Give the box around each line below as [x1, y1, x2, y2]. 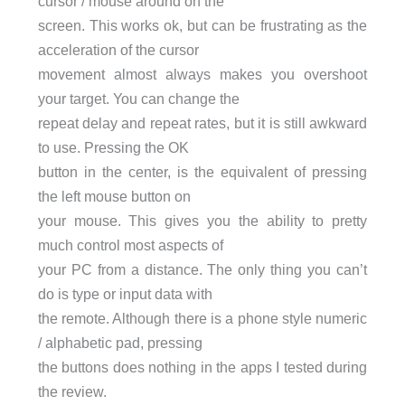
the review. [37, 383, 107, 400]
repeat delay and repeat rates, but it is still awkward [37, 115, 368, 132]
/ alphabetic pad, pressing [37, 334, 202, 352]
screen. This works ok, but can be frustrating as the [37, 17, 368, 34]
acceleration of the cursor [37, 42, 199, 59]
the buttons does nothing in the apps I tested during [37, 359, 368, 376]
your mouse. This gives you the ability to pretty [37, 212, 368, 230]
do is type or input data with [37, 286, 212, 303]
